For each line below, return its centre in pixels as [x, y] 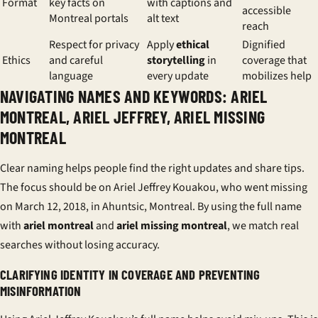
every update [178, 76]
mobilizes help [277, 76]
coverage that [274, 60]
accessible [267, 11]
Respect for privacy [94, 45]
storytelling [176, 60]
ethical [193, 45]
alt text [163, 18]
